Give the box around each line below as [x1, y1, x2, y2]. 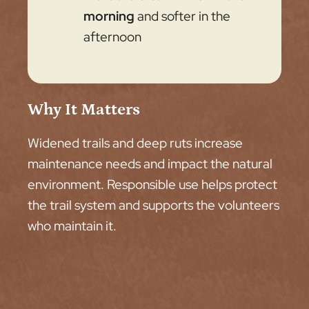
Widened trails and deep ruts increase [28, 134, 243, 152]
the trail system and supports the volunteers [28, 197, 279, 215]
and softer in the [134, 7, 230, 25]
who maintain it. [28, 217, 117, 235]
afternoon [83, 28, 141, 46]
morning [83, 7, 134, 25]
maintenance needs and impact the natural [28, 155, 272, 173]
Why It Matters [28, 100, 140, 119]
